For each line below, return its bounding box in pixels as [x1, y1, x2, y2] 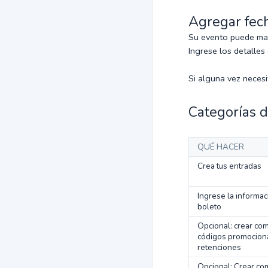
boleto [197, 201, 221, 212]
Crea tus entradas [197, 160, 261, 172]
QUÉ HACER [197, 141, 244, 153]
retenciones [197, 242, 241, 253]
